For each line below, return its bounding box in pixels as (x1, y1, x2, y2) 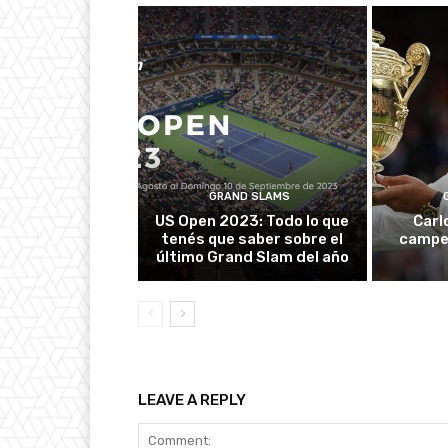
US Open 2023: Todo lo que (155, 211, 350, 230)
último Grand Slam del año (155, 247, 349, 266)
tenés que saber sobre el (161, 229, 344, 248)
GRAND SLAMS (209, 189, 291, 203)
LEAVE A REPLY (138, 390, 246, 409)
